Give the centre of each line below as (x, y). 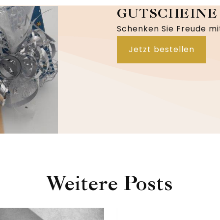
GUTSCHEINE (167, 14)
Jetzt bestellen (162, 50)
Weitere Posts (110, 183)
